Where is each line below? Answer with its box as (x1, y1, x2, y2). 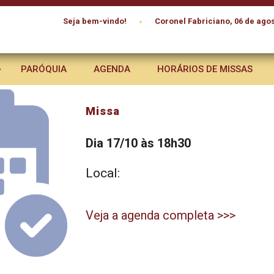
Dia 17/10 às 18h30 (86, 136, 191, 150)
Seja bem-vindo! (63, 17, 127, 26)
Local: (86, 166, 120, 180)
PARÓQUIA (21, 64, 67, 75)
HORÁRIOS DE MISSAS (157, 64, 253, 75)
